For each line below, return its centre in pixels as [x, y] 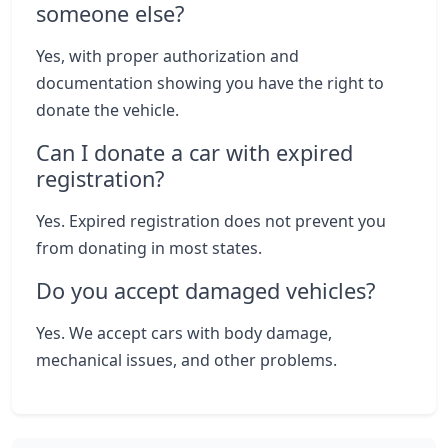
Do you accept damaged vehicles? [205, 290]
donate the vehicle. [107, 110]
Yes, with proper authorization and [167, 56]
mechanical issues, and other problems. [186, 360]
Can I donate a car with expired [194, 152]
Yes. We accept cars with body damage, [184, 333]
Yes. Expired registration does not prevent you [211, 221]
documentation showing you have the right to [210, 83]
